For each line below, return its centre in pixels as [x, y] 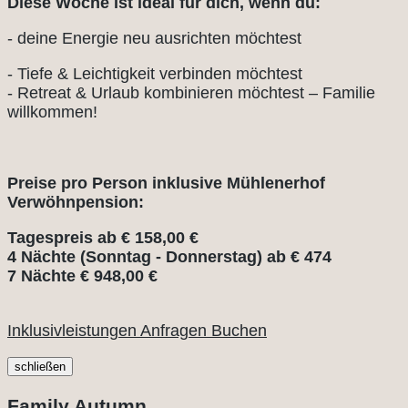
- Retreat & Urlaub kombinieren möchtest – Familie [191, 92]
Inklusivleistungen [74, 330]
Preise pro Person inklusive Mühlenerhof [166, 183]
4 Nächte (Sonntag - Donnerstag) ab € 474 [169, 256]
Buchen [239, 330]
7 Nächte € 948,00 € [82, 275]
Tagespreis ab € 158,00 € [105, 237]
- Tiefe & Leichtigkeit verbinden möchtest [155, 73]
